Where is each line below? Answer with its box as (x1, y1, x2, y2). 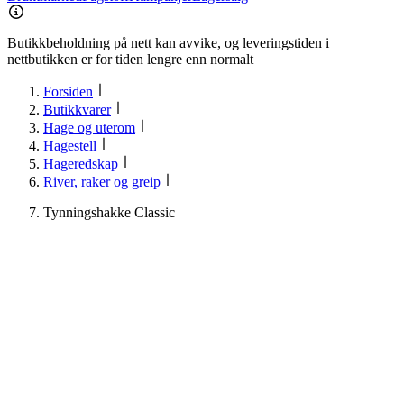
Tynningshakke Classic (43, 205, 175, 221)
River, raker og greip (43, 174, 161, 190)
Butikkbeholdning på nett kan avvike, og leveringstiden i (7, 35, 329, 51)
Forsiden (43, 84, 93, 100)
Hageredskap (43, 156, 118, 172)
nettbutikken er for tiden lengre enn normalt (7, 51, 253, 68)
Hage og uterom (43, 120, 135, 136)
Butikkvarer (43, 102, 111, 118)
